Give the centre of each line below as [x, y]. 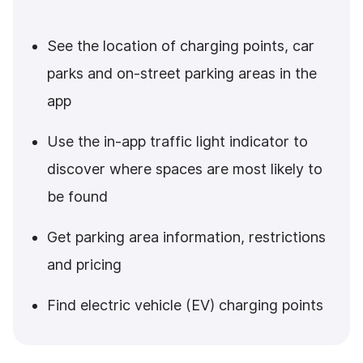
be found [77, 196]
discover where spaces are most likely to [185, 169]
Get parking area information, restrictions [186, 237]
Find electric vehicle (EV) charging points [185, 305]
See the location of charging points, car [181, 46]
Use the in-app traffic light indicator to [177, 141]
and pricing [84, 265]
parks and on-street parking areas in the [182, 73]
